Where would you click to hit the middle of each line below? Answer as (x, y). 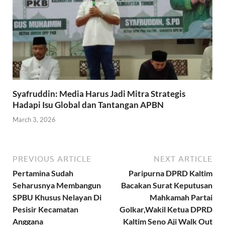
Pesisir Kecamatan (45, 209)
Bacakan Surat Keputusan (167, 185)
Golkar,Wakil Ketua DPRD (166, 209)
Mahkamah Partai (181, 197)
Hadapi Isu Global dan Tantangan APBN (88, 105)
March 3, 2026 (34, 119)
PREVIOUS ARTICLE (52, 158)
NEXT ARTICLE (183, 158)
